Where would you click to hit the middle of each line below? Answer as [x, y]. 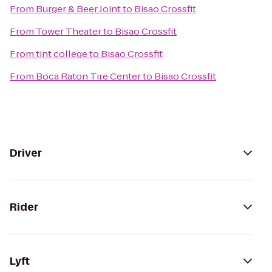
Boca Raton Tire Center [88, 76]
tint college [62, 54]
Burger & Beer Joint [78, 9]
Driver [26, 153]
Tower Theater [69, 31]
